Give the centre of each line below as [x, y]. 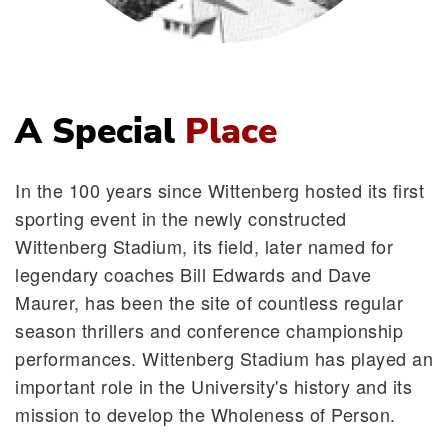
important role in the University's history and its [213, 386]
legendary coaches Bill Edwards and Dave [193, 274]
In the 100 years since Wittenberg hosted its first [219, 190]
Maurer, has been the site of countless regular [209, 302]
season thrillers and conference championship [209, 330]
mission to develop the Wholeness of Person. [205, 414]
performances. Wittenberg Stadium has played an [224, 358]
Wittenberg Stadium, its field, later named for [204, 246]
